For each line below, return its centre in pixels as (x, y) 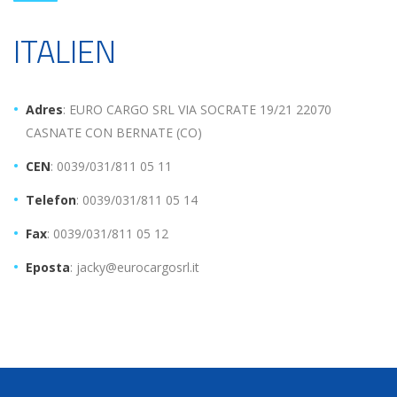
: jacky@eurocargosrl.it (135, 267)
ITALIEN (65, 51)
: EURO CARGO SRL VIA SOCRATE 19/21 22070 (197, 109)
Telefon (51, 199)
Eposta (48, 267)
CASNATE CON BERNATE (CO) (114, 132)
